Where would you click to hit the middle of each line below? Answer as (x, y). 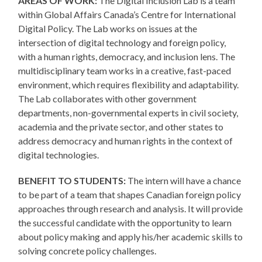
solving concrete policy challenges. (87, 251)
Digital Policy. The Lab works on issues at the (108, 29)
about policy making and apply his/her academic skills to (131, 237)
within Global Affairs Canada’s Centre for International (127, 15)
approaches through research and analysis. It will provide (131, 209)
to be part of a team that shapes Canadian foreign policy (130, 195)
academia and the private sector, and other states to (121, 127)
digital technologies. (59, 155)
